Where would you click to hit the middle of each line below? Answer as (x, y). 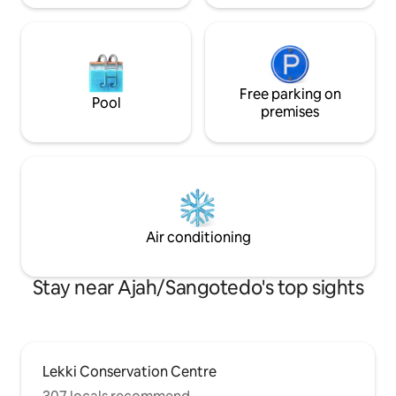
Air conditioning (198, 238)
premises (290, 112)
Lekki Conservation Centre (129, 372)
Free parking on (290, 95)
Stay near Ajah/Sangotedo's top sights (198, 288)
